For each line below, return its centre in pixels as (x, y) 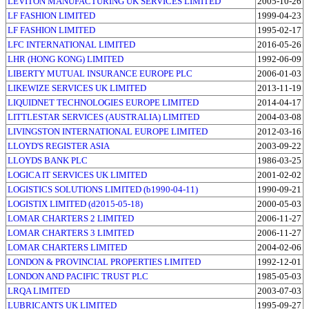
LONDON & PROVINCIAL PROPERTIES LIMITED (104, 261)
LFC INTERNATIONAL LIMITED (71, 44)
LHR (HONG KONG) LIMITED (66, 59)
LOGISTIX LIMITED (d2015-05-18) (75, 203)
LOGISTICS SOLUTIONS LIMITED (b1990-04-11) (103, 189)
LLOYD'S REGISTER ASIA (59, 146)
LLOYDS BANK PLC (48, 160)
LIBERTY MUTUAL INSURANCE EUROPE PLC (100, 73)
